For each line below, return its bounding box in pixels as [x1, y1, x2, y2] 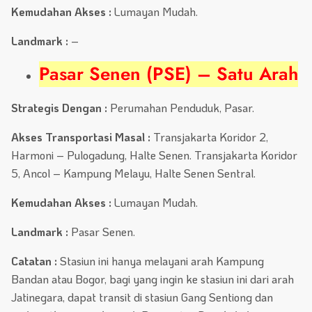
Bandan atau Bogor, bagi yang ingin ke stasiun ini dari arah [11, 272, 294, 287]
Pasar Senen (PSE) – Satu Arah [39, 61, 298, 88]
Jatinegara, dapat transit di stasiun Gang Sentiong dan [11, 290, 273, 305]
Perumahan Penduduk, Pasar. [107, 100, 254, 116]
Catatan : [11, 253, 57, 269]
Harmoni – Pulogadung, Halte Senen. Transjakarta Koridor [11, 148, 297, 163]
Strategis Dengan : [11, 100, 107, 116]
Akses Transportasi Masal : [11, 130, 153, 145]
